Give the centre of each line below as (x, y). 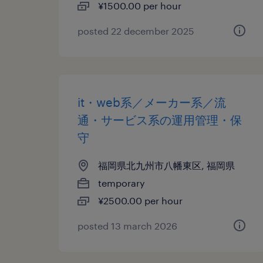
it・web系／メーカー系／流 (152, 102)
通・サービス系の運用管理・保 (160, 120)
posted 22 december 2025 (136, 31)
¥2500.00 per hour (140, 200)
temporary (122, 183)
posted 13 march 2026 (127, 226)
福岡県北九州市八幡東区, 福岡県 (166, 165)
